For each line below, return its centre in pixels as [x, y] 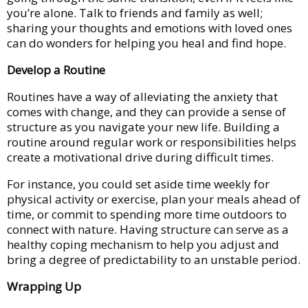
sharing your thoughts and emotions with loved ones [150, 27]
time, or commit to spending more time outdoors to [147, 214]
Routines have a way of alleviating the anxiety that [142, 96]
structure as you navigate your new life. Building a [143, 126]
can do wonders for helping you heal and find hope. [146, 43]
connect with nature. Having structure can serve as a [148, 229]
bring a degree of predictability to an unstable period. [154, 259]
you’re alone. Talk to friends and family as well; [135, 12]
